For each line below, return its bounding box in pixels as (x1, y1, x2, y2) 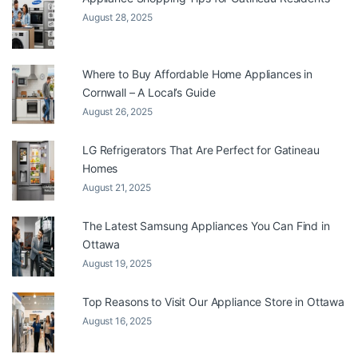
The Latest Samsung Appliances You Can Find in (82, 219, 330, 233)
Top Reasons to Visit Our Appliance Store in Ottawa (82, 295, 344, 309)
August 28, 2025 (82, 11, 153, 24)
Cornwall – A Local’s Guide (82, 86, 216, 100)
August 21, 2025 (82, 181, 151, 194)
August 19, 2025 (82, 257, 152, 270)
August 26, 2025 (82, 105, 153, 118)
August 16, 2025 (82, 315, 152, 328)
